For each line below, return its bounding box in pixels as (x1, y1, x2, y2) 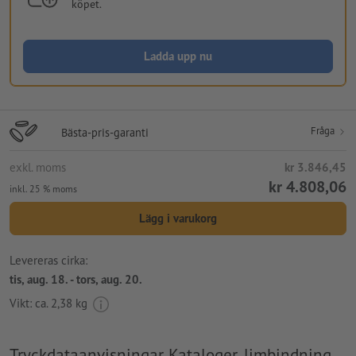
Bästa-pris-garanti (61, 125, 149, 141)
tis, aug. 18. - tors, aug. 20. (10, 271, 142, 287)
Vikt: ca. (10, 296, 51, 311)
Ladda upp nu (144, 48, 212, 64)
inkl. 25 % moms (10, 183, 77, 195)
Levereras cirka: (10, 252, 87, 268)
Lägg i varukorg (139, 211, 217, 226)
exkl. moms (10, 160, 66, 176)
